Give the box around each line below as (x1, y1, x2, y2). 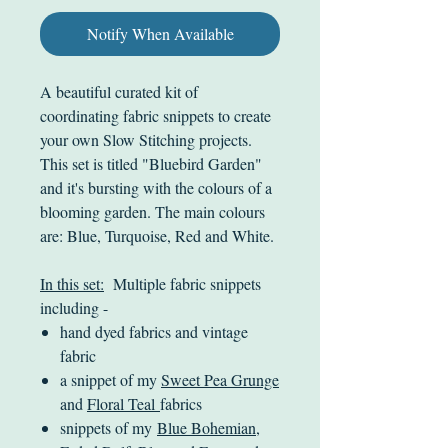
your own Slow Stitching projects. (40, 128, 252, 150)
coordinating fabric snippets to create (40, 104, 271, 126)
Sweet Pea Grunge (161, 368, 279, 390)
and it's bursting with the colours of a (40, 176, 272, 198)
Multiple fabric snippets (104, 272, 261, 294)
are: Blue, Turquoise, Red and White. (40, 224, 274, 246)
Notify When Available (86, 22, 234, 44)
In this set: (40, 272, 104, 294)
